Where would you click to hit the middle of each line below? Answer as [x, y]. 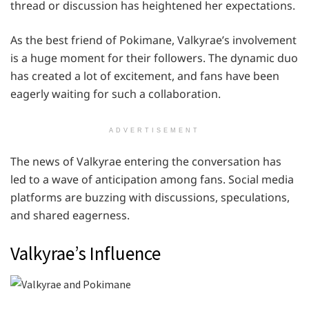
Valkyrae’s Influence [86, 253]
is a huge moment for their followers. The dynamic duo [154, 58]
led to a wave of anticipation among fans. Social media [152, 180]
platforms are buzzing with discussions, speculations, [150, 198]
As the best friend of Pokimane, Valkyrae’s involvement [153, 40]
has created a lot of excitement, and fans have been [145, 76]
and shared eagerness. [70, 216]
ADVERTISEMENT [154, 131]
